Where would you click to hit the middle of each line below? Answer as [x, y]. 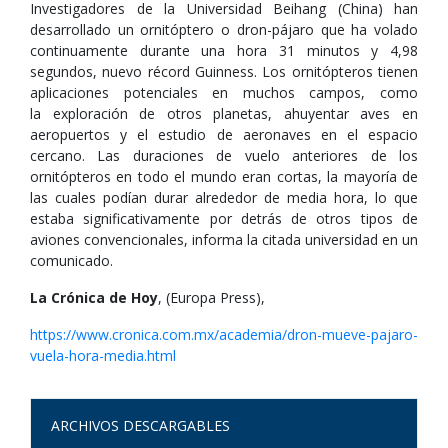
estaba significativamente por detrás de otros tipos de [224, 218]
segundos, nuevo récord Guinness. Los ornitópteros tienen [224, 71]
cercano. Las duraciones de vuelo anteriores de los [224, 155]
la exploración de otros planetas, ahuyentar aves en [224, 113]
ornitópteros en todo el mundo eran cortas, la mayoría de [224, 176]
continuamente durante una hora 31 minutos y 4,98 [224, 50]
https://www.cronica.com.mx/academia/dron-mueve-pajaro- [224, 334]
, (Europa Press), [211, 297]
